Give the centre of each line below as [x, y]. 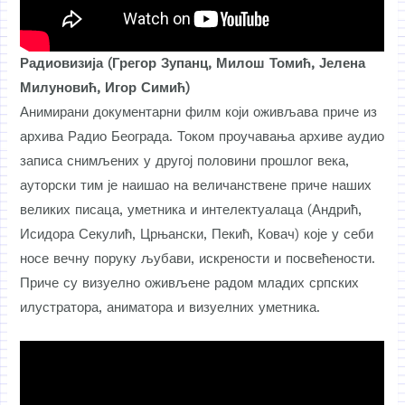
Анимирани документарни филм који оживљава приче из [199, 112]
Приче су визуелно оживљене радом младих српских [190, 283]
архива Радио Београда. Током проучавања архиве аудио [202, 136]
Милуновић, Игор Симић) [105, 87]
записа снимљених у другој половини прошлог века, [185, 160]
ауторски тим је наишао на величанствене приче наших [196, 185]
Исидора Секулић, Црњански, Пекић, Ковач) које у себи [197, 234]
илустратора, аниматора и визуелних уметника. [170, 307]
